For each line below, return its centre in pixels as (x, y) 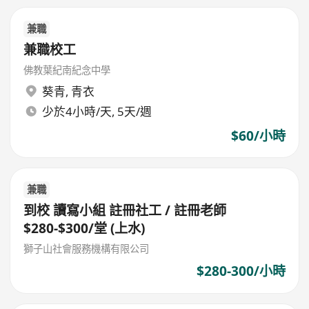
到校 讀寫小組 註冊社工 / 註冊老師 (125, 210)
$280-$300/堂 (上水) (84, 228)
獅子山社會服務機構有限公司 (87, 248)
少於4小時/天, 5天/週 (97, 111)
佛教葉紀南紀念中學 (67, 70)
